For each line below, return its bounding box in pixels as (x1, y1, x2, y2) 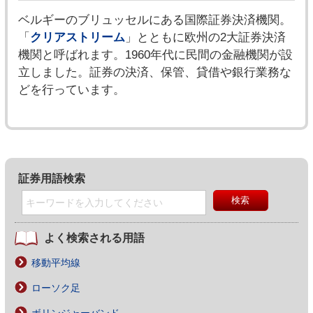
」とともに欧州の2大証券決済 (124, 31, 286, 44)
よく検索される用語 (43, 232, 145, 244)
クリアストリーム (29, 31, 125, 44)
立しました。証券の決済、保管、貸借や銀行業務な (17, 66, 291, 79)
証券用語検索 (17, 173, 85, 184)
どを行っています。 (17, 83, 125, 96)
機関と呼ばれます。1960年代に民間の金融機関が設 (17, 48, 293, 61)
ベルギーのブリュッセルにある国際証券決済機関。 (17, 13, 291, 27)
